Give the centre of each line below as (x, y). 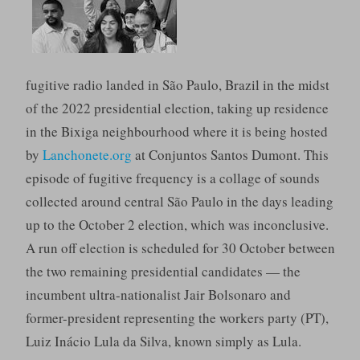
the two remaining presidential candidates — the (163, 272)
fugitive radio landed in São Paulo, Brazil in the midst (177, 85)
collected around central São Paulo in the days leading (179, 202)
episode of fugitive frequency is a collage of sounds (172, 178)
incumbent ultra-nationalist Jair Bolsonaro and (158, 295)
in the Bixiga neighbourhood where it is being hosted (176, 132)
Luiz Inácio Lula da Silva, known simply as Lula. (163, 342)
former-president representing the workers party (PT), (177, 318)
